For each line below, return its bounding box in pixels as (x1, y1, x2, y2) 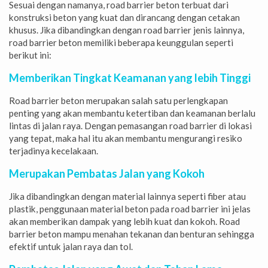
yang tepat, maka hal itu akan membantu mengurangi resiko (9, 132, 242, 144)
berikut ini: (9, 49, 51, 60)
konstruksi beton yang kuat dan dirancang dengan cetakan (9, 11, 240, 23)
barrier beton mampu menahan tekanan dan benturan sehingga (9, 228, 254, 239)
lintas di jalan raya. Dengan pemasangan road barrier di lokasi (9, 120, 252, 131)
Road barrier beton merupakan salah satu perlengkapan (9, 95, 228, 106)
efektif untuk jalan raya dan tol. (9, 240, 133, 252)
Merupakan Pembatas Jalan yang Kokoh (9, 166, 205, 180)
